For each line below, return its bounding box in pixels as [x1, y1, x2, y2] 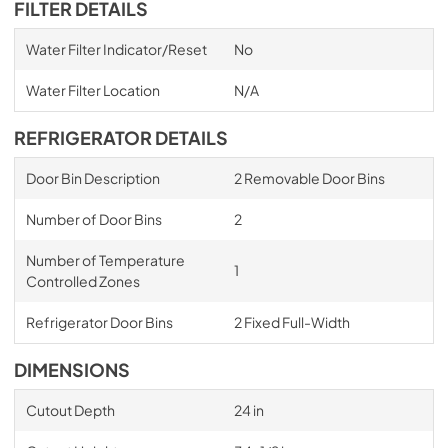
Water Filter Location [25, 81, 160, 99]
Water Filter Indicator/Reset [25, 40, 207, 58]
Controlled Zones [25, 272, 140, 290]
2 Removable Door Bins [233, 169, 385, 187]
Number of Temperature [25, 251, 185, 269]
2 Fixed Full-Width [233, 313, 350, 331]
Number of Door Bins [25, 210, 162, 228]
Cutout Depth [25, 401, 115, 419]
